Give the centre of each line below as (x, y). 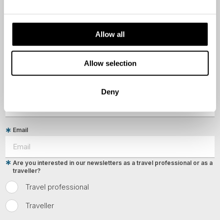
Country (25, 89)
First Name (29, 8)
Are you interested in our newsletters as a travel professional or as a (113, 163)
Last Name (28, 49)
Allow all (110, 34)
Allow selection (110, 63)
